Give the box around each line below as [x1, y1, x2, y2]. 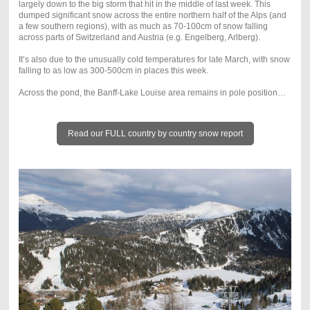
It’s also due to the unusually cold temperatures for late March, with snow [18, 54, 290, 64]
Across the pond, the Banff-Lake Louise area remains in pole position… [18, 87, 286, 98]
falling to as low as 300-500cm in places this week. [18, 65, 208, 75]
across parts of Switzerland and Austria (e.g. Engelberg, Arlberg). [18, 32, 260, 42]
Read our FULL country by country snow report [67, 128, 243, 138]
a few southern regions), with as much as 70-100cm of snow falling [18, 21, 268, 31]
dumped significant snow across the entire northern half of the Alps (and [18, 10, 286, 20]
